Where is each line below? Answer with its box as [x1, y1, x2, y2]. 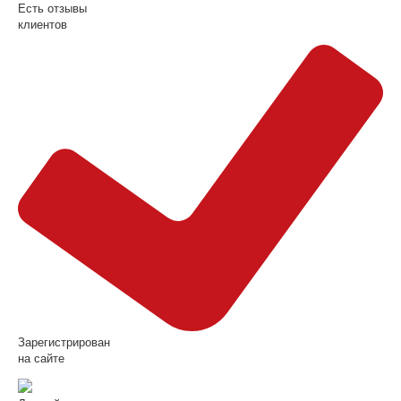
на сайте [18, 351, 64, 365]
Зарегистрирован [18, 335, 110, 349]
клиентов [18, 17, 67, 31]
